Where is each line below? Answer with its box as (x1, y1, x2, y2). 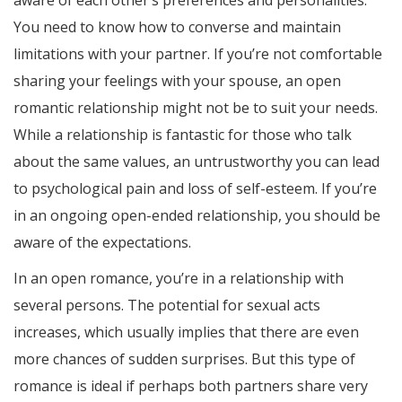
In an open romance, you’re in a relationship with (13, 268, 344, 289)
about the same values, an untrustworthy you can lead (13, 152, 380, 172)
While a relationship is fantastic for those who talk (13, 125, 352, 145)
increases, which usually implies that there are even (13, 322, 359, 343)
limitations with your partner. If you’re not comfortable (13, 44, 382, 65)
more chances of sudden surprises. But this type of (13, 349, 355, 370)
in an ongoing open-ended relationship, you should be (13, 205, 380, 226)
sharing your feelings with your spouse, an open (13, 71, 341, 92)
